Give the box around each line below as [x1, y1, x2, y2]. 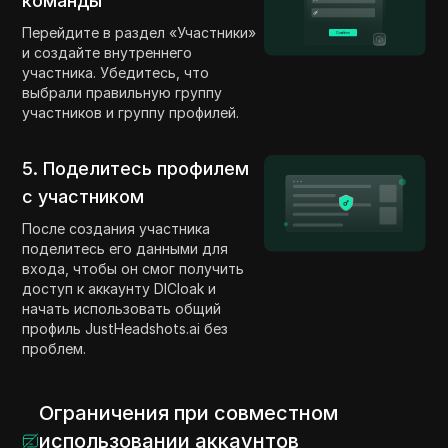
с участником [22, 186, 145, 208]
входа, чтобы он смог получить [22, 260, 245, 278]
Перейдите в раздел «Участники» [22, 24, 257, 42]
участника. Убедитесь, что [22, 64, 210, 82]
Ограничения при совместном [39, 401, 339, 426]
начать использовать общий [22, 300, 222, 318]
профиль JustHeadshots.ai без [22, 320, 229, 338]
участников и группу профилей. [22, 104, 240, 122]
